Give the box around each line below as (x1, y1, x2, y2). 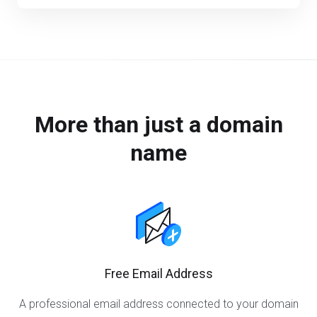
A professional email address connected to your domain (18, 297, 299, 311)
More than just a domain (34, 111, 283, 138)
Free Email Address (104, 266, 213, 281)
